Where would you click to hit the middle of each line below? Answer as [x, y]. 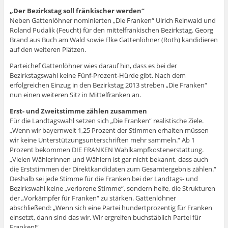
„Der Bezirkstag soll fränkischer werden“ [77, 11]
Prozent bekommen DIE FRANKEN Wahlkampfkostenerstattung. [106, 150]
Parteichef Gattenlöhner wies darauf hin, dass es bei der [93, 66]
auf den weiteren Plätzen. [48, 50]
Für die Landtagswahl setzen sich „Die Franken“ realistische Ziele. [106, 121]
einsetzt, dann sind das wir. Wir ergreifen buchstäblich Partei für [105, 218]
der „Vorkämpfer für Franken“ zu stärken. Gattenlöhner [93, 198]
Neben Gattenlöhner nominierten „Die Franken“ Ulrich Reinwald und [112, 21]
